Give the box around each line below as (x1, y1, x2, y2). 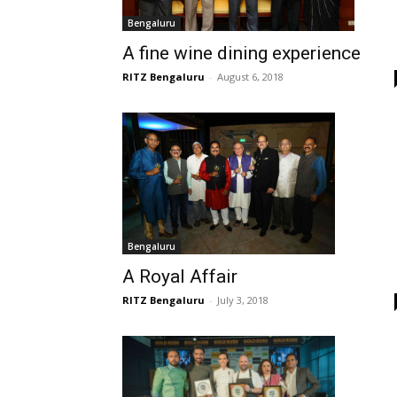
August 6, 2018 (217, 69, 284, 83)
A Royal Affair (122, 266, 237, 287)
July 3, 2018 (217, 293, 269, 307)
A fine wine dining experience (122, 42, 361, 64)
